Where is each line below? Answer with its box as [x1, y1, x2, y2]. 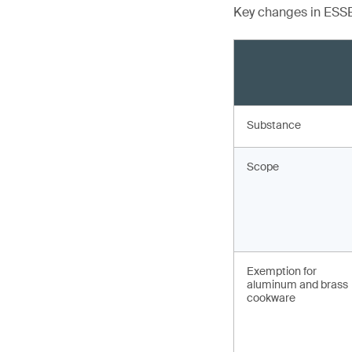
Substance [247, 118, 301, 132]
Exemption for [247, 264, 317, 278]
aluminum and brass [247, 277, 348, 291]
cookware [247, 291, 295, 305]
